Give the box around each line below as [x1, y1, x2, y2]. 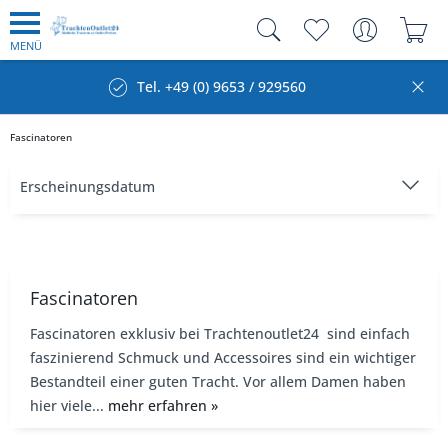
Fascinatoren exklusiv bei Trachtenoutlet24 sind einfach [30, 324, 410, 343]
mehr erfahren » [108, 396, 218, 415]
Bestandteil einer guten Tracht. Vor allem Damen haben [30, 372, 406, 391]
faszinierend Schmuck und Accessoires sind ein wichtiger [30, 348, 416, 367]
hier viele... [30, 396, 108, 415]
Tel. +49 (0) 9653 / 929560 [137, 77, 306, 96]
